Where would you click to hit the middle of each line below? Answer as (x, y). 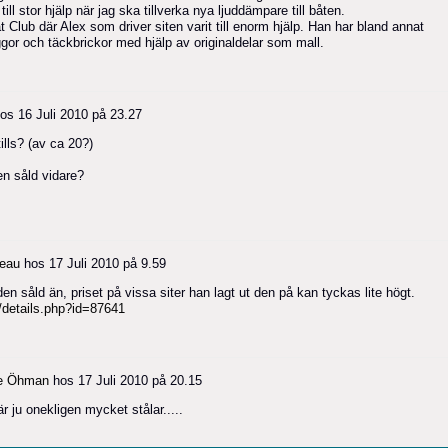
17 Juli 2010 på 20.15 (140, 380)
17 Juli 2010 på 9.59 (107, 263)
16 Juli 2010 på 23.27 (80, 114)
